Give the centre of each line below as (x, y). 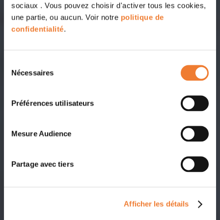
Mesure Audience (41, 133)
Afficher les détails (156, 204)
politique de (142, 17)
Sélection (18, 63)
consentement (27, 86)
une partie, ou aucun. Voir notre (66, 17)
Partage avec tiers (42, 164)
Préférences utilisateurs (53, 103)
